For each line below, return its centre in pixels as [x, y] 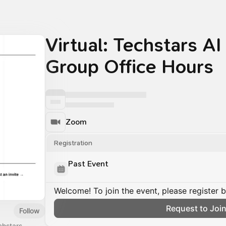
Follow [30, 210]
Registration [73, 143]
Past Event [88, 164]
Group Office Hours [129, 67]
